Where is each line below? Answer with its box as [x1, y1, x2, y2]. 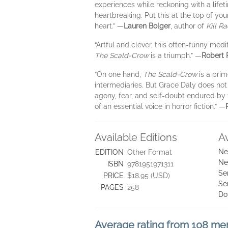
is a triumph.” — [149, 51, 202, 60]
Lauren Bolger [124, 22, 170, 30]
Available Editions [95, 131, 177, 144]
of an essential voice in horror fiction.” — [95, 102, 225, 110]
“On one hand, [95, 70, 143, 78]
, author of [170, 22, 206, 30]
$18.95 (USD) [127, 172, 170, 180]
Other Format [127, 148, 172, 156]
